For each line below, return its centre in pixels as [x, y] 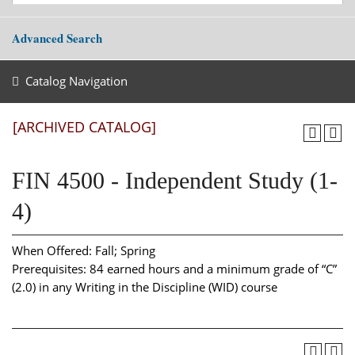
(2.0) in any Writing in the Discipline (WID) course [145, 286]
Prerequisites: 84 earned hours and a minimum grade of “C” [174, 268]
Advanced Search [57, 38]
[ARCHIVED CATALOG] [84, 127]
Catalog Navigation [76, 81]
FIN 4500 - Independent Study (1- [175, 180]
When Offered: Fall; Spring [84, 250]
